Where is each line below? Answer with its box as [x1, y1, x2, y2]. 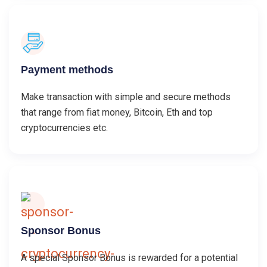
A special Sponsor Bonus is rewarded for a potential [21, 252, 238, 264]
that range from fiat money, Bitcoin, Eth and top [21, 107, 213, 119]
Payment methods [21, 64, 113, 76]
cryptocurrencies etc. [21, 122, 108, 134]
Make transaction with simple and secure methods [21, 91, 231, 103]
